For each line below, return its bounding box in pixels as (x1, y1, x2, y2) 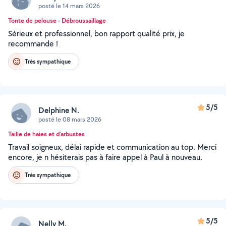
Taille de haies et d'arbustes (8, 130, 85, 138)
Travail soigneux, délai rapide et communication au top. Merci (8, 142, 216, 152)
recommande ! (8, 38, 58, 49)
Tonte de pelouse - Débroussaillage (8, 16, 106, 25)
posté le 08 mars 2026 (38, 115, 101, 124)
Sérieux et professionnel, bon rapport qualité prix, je (8, 28, 185, 39)
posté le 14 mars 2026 (38, 1, 100, 10)
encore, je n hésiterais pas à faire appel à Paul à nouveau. (8, 152, 202, 162)
